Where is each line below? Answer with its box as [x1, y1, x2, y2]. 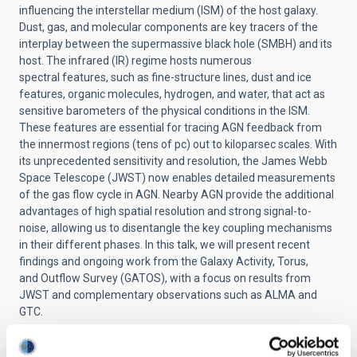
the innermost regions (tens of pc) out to [19, 138, 225, 151]
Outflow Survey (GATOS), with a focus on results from [41, 272, 311, 284]
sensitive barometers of [19, 104, 142, 117]
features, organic [19, 88, 108, 100]
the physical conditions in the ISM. [142, 104, 310, 117]
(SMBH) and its [257, 37, 332, 50]
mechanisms [267, 222, 332, 234]
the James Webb [242, 155, 328, 167]
